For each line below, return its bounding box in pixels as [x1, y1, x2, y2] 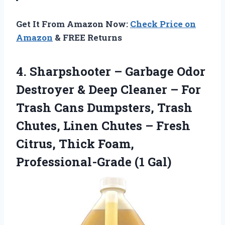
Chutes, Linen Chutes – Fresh [16, 117, 190, 134]
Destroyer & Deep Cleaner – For [16, 81, 201, 97]
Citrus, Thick [16, 135, 98, 152]
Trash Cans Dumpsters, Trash [16, 99, 192, 116]
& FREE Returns [53, 31, 122, 43]
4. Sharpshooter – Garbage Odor [16, 63, 205, 79]
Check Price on [130, 18, 196, 30]
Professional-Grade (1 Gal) [16, 153, 171, 170]
